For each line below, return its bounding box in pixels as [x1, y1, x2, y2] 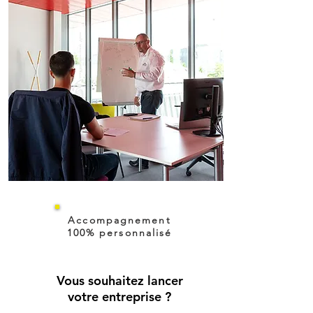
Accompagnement [68, 214, 171, 226]
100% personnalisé [66, 226, 173, 239]
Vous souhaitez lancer [56, 272, 183, 289]
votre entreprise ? [68, 289, 171, 305]
